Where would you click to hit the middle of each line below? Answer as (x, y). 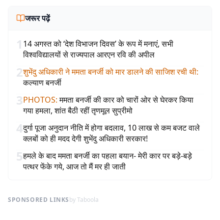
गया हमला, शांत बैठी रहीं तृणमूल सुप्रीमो (78, 110)
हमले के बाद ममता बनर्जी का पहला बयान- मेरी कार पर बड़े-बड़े (108, 156)
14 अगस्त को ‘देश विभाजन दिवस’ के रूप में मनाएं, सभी (98, 44)
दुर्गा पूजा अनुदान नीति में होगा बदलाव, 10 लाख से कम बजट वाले (111, 128)
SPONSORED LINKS (39, 200)
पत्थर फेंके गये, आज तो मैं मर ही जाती (74, 166)
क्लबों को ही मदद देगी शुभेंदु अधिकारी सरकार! (85, 138)
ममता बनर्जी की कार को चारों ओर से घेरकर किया (126, 100)
